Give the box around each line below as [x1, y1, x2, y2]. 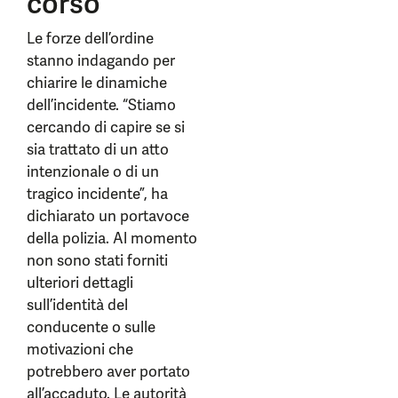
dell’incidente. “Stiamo [27, 95, 176, 115]
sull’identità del [27, 295, 128, 314]
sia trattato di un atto [27, 139, 169, 159]
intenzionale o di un [27, 162, 159, 181]
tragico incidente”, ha [27, 184, 168, 203]
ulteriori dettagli [27, 273, 133, 292]
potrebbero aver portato [27, 362, 190, 381]
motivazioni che [27, 339, 133, 359]
